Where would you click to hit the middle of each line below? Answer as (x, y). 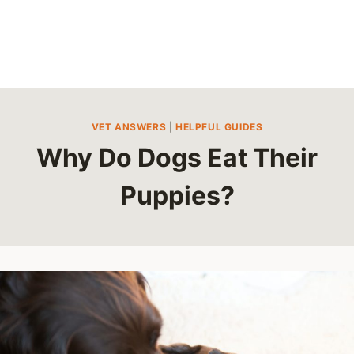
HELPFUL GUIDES (219, 126)
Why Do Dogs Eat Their (177, 157)
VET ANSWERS (129, 126)
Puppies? (177, 195)
